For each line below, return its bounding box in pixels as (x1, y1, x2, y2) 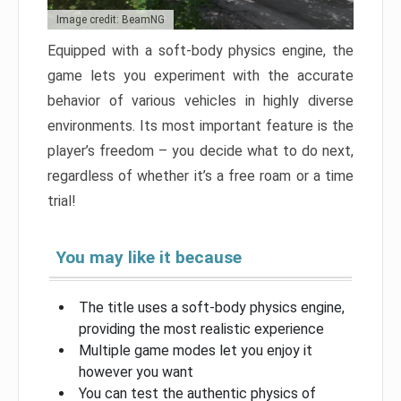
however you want (79, 363, 193, 381)
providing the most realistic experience (79, 320, 324, 338)
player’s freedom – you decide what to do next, (47, 142, 354, 160)
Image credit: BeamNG (56, 13, 165, 27)
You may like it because (56, 247, 242, 269)
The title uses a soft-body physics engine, (79, 299, 345, 317)
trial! (47, 192, 76, 210)
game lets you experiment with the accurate (47, 67, 354, 85)
